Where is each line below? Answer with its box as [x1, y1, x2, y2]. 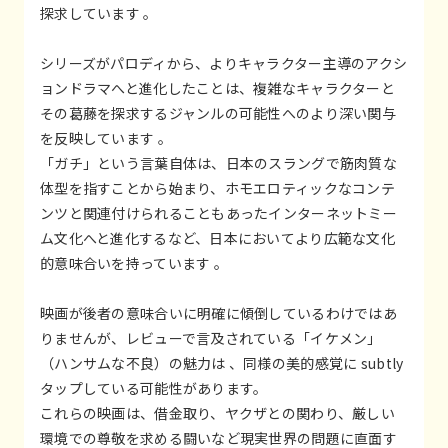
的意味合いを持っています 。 [40, 252, 228, 273]
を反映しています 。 [40, 127, 172, 148]
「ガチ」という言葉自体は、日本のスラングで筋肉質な [40, 152, 397, 173]
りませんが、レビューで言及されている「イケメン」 [40, 327, 382, 348]
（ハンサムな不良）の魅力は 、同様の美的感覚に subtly [40, 352, 404, 373]
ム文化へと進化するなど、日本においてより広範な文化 [40, 227, 395, 248]
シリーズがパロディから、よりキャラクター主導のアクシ [40, 52, 408, 73]
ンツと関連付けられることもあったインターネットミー [40, 202, 397, 223]
